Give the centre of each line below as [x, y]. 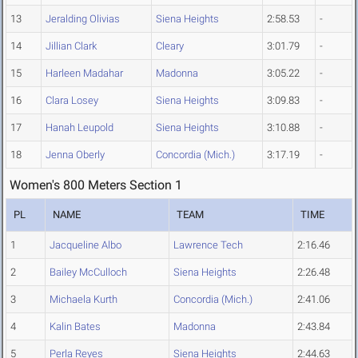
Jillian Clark [71, 46]
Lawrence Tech [208, 245]
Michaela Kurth [84, 300]
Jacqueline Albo [86, 245]
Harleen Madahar [84, 74]
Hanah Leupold [80, 128]
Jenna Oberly [75, 155]
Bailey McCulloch [88, 272]
